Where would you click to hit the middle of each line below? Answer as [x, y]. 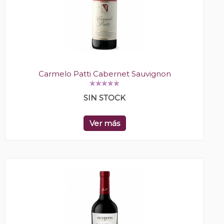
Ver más [104, 123]
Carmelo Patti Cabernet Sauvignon [104, 74]
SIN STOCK [104, 98]
